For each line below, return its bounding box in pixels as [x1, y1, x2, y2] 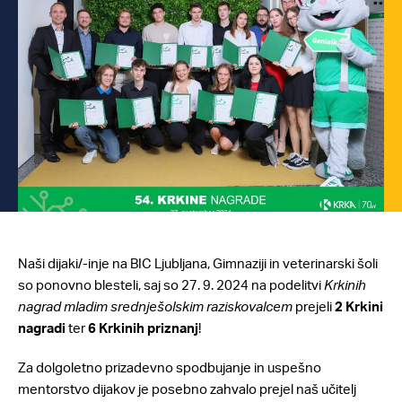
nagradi [18, 319, 66, 337]
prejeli [293, 297, 335, 316]
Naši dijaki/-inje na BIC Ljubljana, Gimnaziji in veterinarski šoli [18, 254, 378, 273]
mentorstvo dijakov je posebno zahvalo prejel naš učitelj [18, 380, 356, 398]
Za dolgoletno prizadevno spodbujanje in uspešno [18, 358, 321, 377]
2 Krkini [335, 297, 383, 316]
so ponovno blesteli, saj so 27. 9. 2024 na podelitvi [18, 275, 324, 294]
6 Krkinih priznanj [88, 319, 198, 337]
